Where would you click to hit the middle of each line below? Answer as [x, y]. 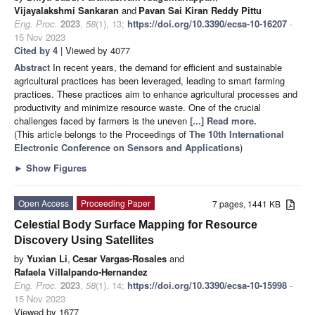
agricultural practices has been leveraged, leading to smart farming [149, 80]
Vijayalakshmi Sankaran [66, 10]
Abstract [33, 67]
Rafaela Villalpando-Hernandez [81, 271]
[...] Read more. [223, 120]
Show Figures [55, 167]
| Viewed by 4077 [94, 50]
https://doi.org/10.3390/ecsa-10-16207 [207, 23]
